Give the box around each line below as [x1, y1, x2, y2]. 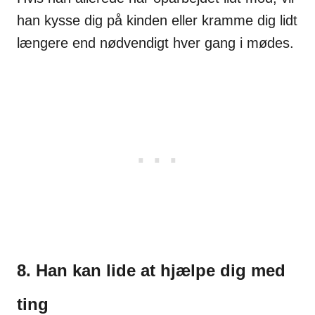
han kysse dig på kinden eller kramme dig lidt [17, 12, 297, 28]
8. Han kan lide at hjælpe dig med [17, 260, 285, 280]
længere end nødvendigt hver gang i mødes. [17, 34, 294, 51]
